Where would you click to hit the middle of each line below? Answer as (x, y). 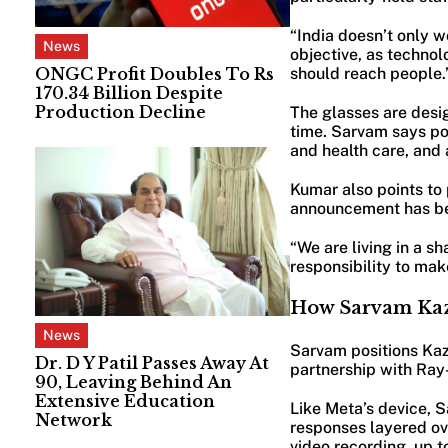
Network (75, 420)
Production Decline (120, 111)
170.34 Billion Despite (129, 92)
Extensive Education (125, 401)
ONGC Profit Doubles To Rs (154, 73)
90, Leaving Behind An (133, 382)
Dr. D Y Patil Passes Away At (152, 363)
